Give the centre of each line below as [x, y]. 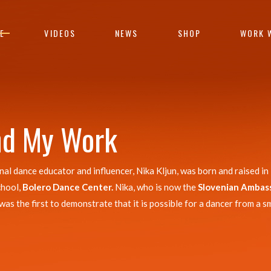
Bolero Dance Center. [68, 187]
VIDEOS [60, 33]
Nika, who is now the [156, 187]
